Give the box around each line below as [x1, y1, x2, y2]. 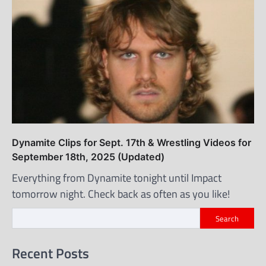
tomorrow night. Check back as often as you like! [12, 186, 230, 202]
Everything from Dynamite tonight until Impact [12, 170, 221, 186]
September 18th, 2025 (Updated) [12, 151, 164, 163]
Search [216, 212, 239, 224]
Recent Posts [12, 242, 89, 264]
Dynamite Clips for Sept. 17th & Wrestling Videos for [12, 137, 251, 149]
